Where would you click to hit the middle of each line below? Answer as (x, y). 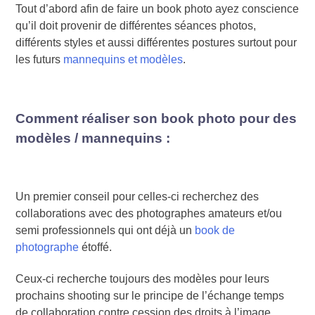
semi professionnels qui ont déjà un (105, 231)
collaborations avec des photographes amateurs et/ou (149, 214)
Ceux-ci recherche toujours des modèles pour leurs (143, 278)
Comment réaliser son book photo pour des (156, 118)
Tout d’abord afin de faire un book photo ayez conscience (157, 8)
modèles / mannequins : (93, 138)
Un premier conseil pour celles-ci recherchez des (137, 197)
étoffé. (96, 247)
